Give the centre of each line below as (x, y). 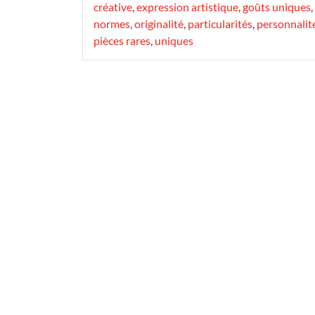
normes (112, 24)
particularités (220, 24)
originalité (159, 24)
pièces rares (122, 40)
